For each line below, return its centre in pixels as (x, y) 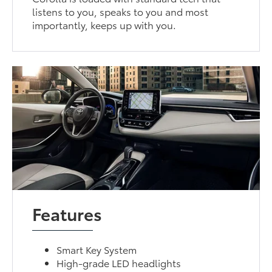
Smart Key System (97, 250)
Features (67, 213)
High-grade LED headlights (119, 263)
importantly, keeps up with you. (104, 25)
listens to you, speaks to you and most (121, 12)
